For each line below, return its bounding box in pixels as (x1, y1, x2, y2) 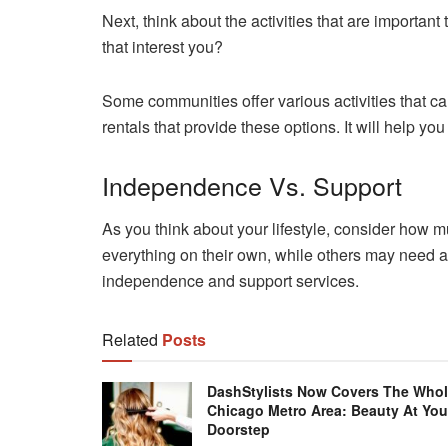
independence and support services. (102, 268, 359, 292)
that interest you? (102, 35, 223, 59)
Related (102, 327, 158, 351)
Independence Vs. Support (102, 167, 402, 204)
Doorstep (207, 418, 270, 439)
